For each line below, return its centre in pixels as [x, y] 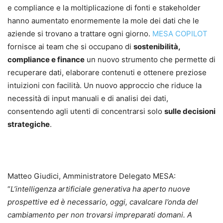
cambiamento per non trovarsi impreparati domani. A [100, 215]
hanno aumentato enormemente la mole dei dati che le [103, 20]
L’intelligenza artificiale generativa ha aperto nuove [100, 189]
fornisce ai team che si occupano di [70, 46]
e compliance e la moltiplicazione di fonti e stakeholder [104, 7]
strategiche [29, 124]
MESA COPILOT [180, 33]
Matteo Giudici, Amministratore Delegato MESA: [92, 176]
